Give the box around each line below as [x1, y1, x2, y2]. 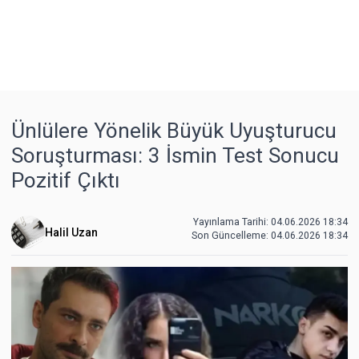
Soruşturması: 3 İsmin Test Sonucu [11, 143, 339, 167]
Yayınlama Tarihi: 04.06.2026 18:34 [193, 216, 348, 228]
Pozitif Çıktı [11, 168, 120, 192]
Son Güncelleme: [192, 230, 271, 241]
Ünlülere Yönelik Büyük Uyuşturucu [11, 119, 337, 143]
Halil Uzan [45, 225, 98, 239]
